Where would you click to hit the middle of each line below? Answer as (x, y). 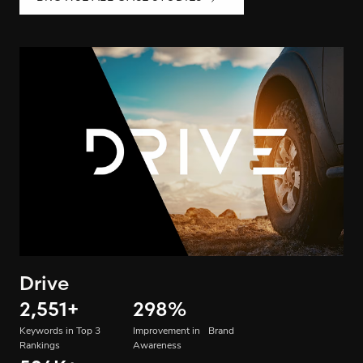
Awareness (157, 346)
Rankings (40, 346)
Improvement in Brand (184, 332)
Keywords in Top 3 (60, 332)
